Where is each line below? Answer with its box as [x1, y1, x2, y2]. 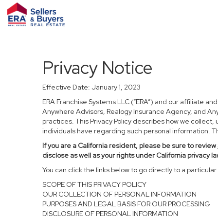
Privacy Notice [42, 56, 152, 79]
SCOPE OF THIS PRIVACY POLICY [42, 180, 146, 189]
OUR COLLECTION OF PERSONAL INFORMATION [42, 190, 197, 199]
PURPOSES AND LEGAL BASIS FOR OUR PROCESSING [42, 200, 210, 208]
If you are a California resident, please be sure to [42, 141, 195, 150]
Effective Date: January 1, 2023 [42, 83, 141, 91]
